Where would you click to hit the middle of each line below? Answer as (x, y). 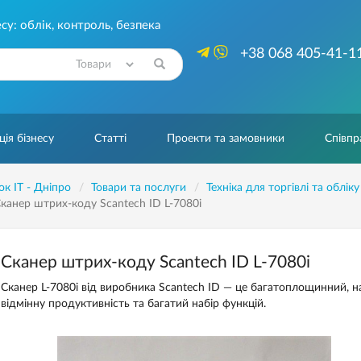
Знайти (41, 56)
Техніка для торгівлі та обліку (282, 188)
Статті (110, 139)
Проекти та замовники (226, 139)
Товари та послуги (138, 188)
